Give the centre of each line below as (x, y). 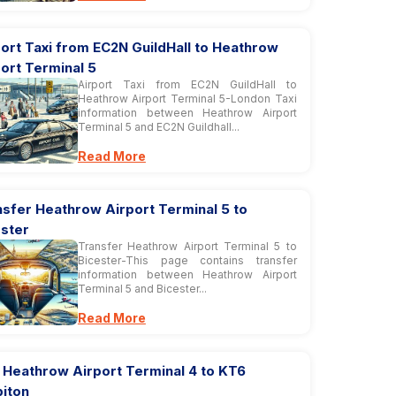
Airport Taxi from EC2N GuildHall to (187, 84)
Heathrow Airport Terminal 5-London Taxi (187, 99)
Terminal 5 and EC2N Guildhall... (158, 127)
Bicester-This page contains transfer (187, 260)
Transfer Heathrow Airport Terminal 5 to (187, 246)
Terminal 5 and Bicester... (142, 289)
